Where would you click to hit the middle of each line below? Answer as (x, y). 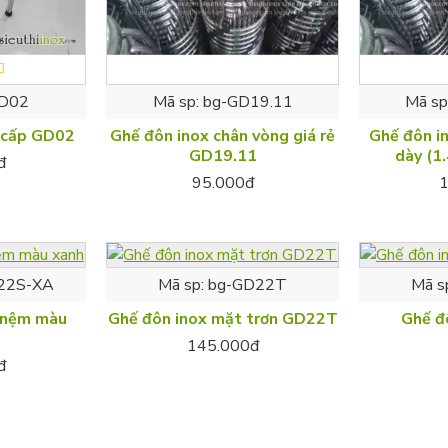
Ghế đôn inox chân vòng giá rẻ (223, 135)
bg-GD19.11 (247, 101)
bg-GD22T (248, 284)
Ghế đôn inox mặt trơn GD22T (222, 318)
